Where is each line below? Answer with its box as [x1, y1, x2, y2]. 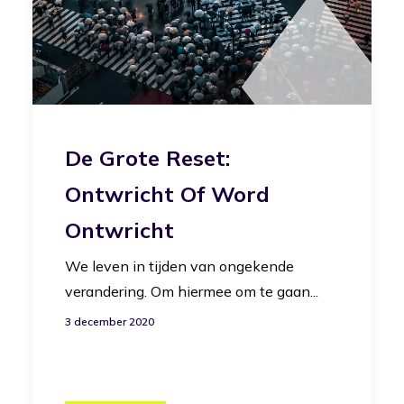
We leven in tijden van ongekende [65, 257, 294, 276]
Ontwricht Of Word [65, 180, 270, 208]
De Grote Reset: [65, 144, 230, 172]
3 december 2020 [65, 315, 154, 329]
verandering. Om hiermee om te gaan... [65, 282, 318, 301]
